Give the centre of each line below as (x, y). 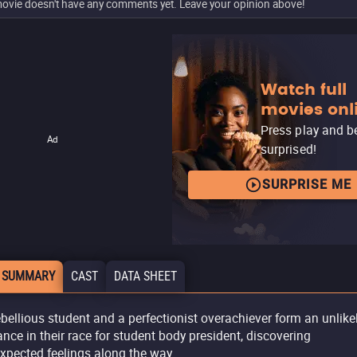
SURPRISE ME (307, 184)
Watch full (304, 90)
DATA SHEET (145, 276)
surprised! (288, 149)
